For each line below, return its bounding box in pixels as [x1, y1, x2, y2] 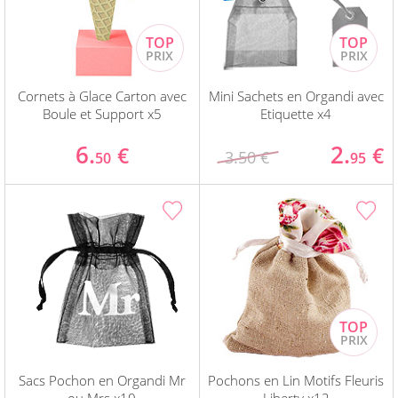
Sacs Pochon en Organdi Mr [18, 371, 186, 390]
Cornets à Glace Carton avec [17, 87, 187, 106]
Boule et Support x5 [42, 105, 162, 123]
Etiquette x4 [260, 105, 332, 123]
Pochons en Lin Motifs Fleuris [208, 371, 385, 390]
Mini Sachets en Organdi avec [208, 87, 384, 106]
